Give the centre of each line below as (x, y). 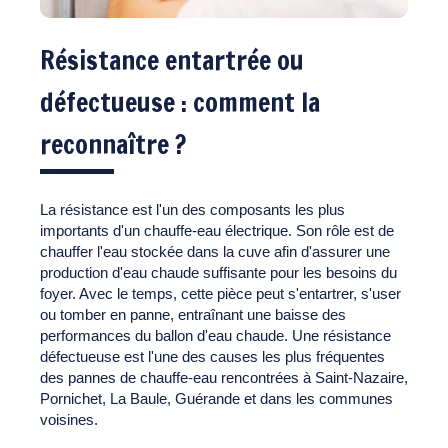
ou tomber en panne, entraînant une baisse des (193, 314)
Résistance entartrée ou (172, 60)
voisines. (69, 419)
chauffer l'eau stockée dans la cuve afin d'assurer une (215, 251)
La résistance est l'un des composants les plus (192, 209)
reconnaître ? (113, 144)
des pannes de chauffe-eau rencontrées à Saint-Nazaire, (224, 377)
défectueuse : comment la (180, 102)
